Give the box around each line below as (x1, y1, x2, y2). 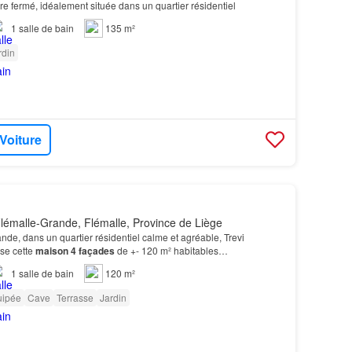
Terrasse (56, 290, 93, 304)
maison (35, 243, 68, 258)
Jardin (99, 290, 126, 304)
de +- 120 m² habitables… (114, 243, 228, 257)
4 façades (70, 243, 115, 258)
